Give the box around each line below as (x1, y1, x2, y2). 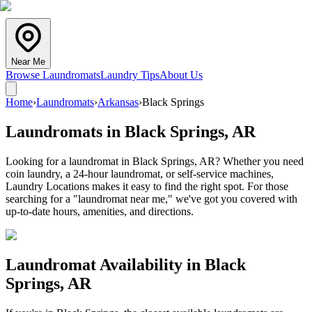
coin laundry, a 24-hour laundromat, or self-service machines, (6, 167, 274, 180)
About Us (159, 69, 203, 81)
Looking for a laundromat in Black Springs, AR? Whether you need (6, 155, 304, 167)
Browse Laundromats (6, 69, 100, 81)
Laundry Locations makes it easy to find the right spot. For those (6, 180, 288, 192)
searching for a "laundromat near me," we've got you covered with (6, 192, 297, 205)
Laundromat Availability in (6, 255, 205, 274)
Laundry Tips (100, 69, 159, 81)
